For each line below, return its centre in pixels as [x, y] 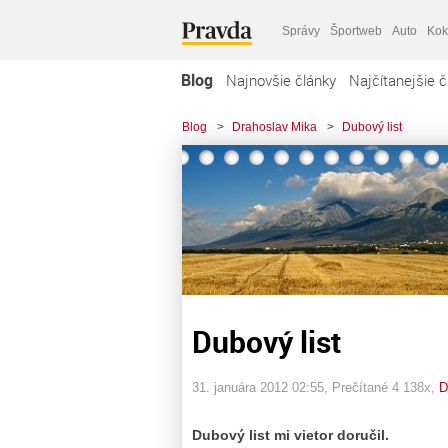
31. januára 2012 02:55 [258, 387]
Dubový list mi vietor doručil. [290, 434]
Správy [301, 30]
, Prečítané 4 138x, [381, 387]
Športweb [356, 30]
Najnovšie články [281, 80]
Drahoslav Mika [274, 127]
